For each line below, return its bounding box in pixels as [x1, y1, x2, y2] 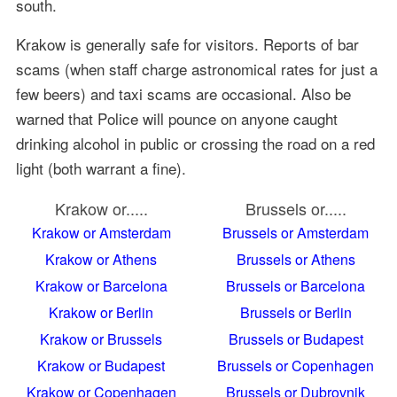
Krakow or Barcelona [35, 275, 167, 296]
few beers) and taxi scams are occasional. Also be [15, 82, 351, 105]
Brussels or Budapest [228, 328, 363, 349]
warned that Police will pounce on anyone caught [15, 106, 338, 129]
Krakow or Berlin [49, 301, 154, 323]
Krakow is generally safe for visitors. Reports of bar [15, 32, 359, 55]
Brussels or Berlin [239, 301, 352, 323]
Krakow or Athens [45, 248, 158, 269]
